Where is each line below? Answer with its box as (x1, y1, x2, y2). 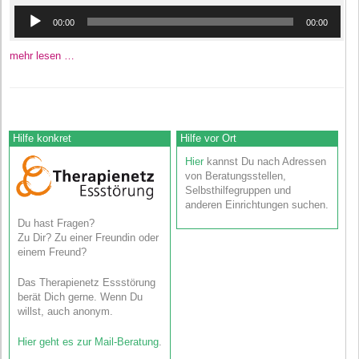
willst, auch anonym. (17, 305, 113, 318)
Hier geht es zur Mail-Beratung (17, 336, 159, 349)
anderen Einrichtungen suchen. (185, 198, 329, 211)
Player (14, 19, 43, 32)
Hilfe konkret (12, 131, 71, 144)
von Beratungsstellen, (185, 169, 287, 182)
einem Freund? (17, 246, 87, 259)
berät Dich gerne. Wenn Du (17, 291, 143, 304)
